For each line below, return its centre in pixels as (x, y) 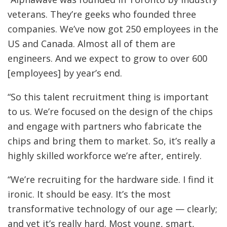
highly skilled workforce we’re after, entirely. (105, 155)
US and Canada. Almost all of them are (91, 43)
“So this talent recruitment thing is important (108, 97)
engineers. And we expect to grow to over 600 (107, 58)
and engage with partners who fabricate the (105, 126)
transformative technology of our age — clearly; (112, 209)
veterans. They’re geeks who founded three (102, 14)
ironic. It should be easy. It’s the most (89, 194)
